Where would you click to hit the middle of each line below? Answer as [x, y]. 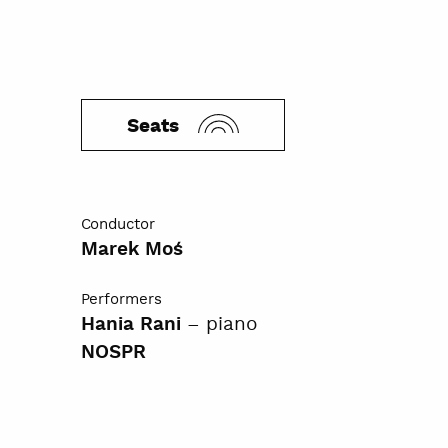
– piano [219, 324]
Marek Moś [131, 249]
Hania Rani [130, 324]
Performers [121, 299]
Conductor [117, 224]
